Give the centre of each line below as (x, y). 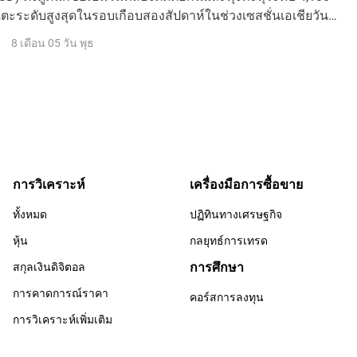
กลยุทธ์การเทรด (229, 240)
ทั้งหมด (29, 214)
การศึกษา (217, 266)
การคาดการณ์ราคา (60, 292)
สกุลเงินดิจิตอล (49, 266)
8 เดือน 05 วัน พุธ (53, 42)
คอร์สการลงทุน (227, 296)
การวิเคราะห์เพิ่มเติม (62, 319)
